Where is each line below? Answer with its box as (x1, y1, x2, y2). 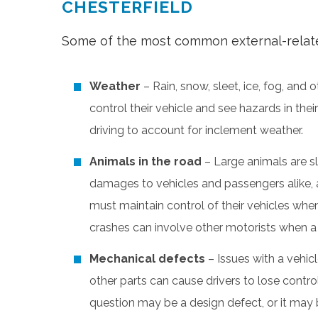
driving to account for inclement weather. (89, 123, 303, 137)
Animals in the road (89, 154, 202, 168)
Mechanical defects (89, 251, 208, 265)
